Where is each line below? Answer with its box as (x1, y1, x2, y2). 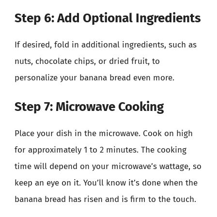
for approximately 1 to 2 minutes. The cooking (15, 145, 186, 155)
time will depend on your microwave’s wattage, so (15, 161, 201, 171)
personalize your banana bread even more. (15, 72, 174, 83)
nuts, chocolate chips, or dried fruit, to (15, 56, 160, 66)
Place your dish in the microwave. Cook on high (15, 128, 193, 139)
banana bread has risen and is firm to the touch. (15, 194, 196, 204)
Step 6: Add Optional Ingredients (15, 10, 201, 26)
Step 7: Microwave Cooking (15, 99, 164, 114)
